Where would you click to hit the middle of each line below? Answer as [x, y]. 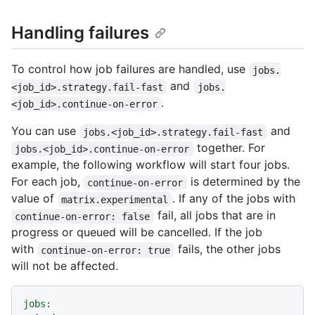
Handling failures [80, 33]
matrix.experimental [115, 199]
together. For [231, 148]
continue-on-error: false [83, 216]
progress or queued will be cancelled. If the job [137, 232]
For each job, [47, 182]
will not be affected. [65, 266]
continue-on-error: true [106, 250]
